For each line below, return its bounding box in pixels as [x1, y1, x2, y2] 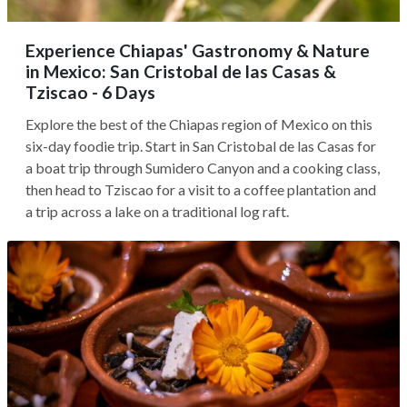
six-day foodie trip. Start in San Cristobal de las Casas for [25, 137, 376, 154]
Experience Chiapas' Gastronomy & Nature [25, 40, 370, 61]
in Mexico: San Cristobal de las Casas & [25, 61, 336, 82]
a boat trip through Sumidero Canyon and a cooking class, [25, 159, 380, 176]
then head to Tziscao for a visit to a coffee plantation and [25, 181, 376, 198]
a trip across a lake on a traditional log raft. [25, 203, 289, 220]
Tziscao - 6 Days [25, 82, 155, 103]
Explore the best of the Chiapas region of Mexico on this [25, 115, 372, 133]
